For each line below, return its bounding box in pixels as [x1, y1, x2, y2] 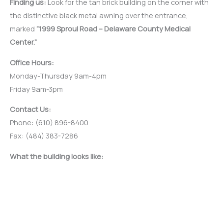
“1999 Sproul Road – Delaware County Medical [36, 24, 191, 34]
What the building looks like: [10, 151, 104, 161]
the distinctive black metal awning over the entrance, [10, 10, 188, 21]
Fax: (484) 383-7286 [10, 131, 78, 141]
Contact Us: [10, 104, 51, 114]
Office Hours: [10, 57, 54, 67]
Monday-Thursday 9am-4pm [10, 70, 107, 81]
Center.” [10, 37, 37, 47]
